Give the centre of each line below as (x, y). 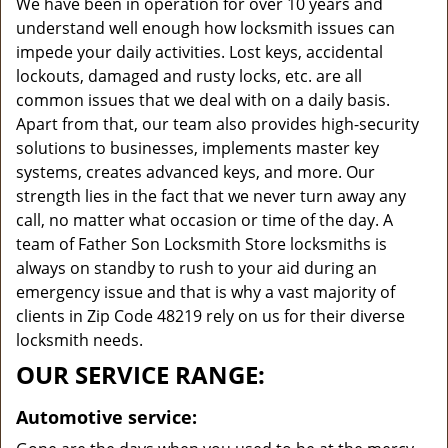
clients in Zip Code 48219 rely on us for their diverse (210, 316)
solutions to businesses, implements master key (197, 148)
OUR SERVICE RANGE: (140, 374)
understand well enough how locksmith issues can (205, 28)
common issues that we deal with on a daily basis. (203, 100)
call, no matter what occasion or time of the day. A (204, 220)
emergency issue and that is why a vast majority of (205, 292)
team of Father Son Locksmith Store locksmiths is (201, 244)
